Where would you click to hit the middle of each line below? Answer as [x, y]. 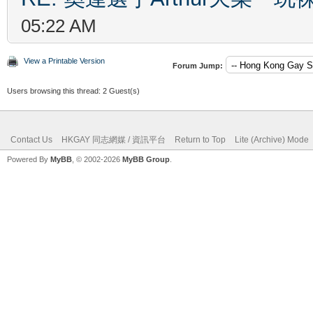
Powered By [29, 159]
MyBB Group [146, 159]
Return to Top [200, 139]
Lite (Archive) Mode [272, 139]
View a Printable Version [64, 60]
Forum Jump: [198, 65]
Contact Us [31, 139]
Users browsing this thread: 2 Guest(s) [73, 90]
